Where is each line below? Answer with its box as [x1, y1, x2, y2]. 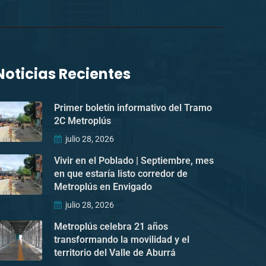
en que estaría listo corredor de [54, 167, 188, 179]
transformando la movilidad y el [54, 233, 189, 245]
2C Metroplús [54, 115, 111, 126]
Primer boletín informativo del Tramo [54, 102, 212, 113]
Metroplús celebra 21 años [54, 220, 168, 232]
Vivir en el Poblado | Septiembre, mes [54, 154, 214, 166]
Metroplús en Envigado [54, 180, 152, 192]
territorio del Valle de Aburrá [54, 246, 176, 258]
